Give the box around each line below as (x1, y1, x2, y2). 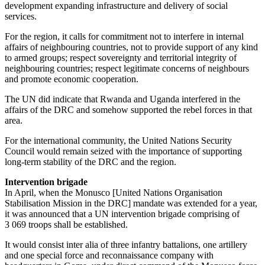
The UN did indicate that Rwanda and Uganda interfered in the (5, 93, 240, 104)
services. (5, 11, 37, 21)
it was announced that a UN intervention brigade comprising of (5, 208, 240, 219)
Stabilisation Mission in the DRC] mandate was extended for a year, (5, 198, 257, 208)
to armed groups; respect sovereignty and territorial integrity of (5, 52, 237, 63)
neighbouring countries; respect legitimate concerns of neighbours (5, 63, 249, 73)
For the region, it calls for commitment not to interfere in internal (5, 31, 244, 41)
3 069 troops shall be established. (5, 219, 128, 230)
